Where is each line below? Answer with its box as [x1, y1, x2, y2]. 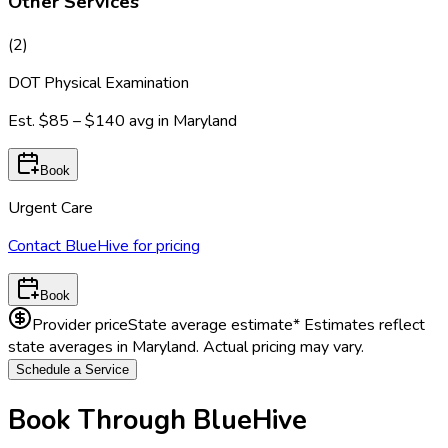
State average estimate [128, 313, 293, 336]
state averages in [8, 335, 132, 358]
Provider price [32, 313, 128, 336]
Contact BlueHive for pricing [8, 234, 200, 257]
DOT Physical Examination [8, 71, 189, 94]
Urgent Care [8, 196, 93, 219]
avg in [129, 109, 173, 132]
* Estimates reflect [293, 313, 425, 336]
